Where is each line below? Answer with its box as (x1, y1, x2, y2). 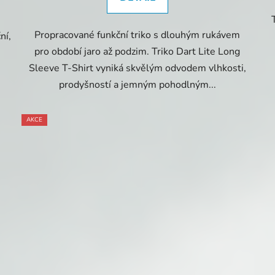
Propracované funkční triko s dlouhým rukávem (34, 28, 241, 42)
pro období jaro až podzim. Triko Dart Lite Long (34, 45, 241, 59)
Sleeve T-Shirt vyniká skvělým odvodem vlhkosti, (28, 61, 246, 76)
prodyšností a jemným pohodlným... (58, 78, 216, 92)
